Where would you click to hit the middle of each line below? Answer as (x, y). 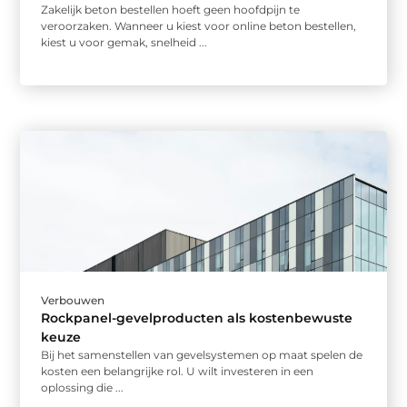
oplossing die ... (83, 387)
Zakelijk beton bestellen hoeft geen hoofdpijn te (171, 10)
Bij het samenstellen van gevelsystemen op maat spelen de (202, 354)
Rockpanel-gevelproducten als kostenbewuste (197, 318)
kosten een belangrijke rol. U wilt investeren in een (178, 371)
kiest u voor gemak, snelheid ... (124, 43)
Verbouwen (73, 300)
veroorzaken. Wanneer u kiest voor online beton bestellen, (199, 26)
